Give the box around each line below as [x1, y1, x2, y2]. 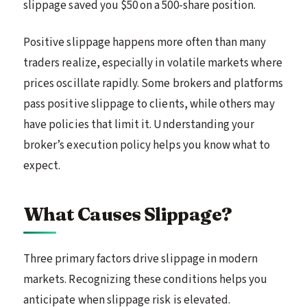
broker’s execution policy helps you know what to [23, 136, 271, 153]
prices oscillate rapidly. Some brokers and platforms [23, 75, 283, 92]
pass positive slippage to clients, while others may [23, 95, 275, 112]
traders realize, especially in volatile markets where [23, 54, 282, 71]
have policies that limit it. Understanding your [23, 116, 255, 133]
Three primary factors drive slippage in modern [23, 250, 258, 267]
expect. [23, 157, 61, 174]
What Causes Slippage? [23, 202, 232, 225]
